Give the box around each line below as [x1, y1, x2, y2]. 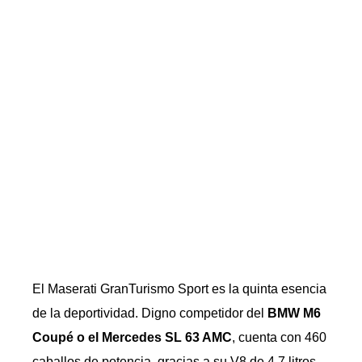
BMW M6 [267, 306, 321, 320]
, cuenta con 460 [232, 330, 326, 344]
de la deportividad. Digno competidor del [32, 306, 267, 320]
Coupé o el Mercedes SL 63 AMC [32, 330, 232, 344]
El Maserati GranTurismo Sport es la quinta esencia [32, 282, 326, 296]
